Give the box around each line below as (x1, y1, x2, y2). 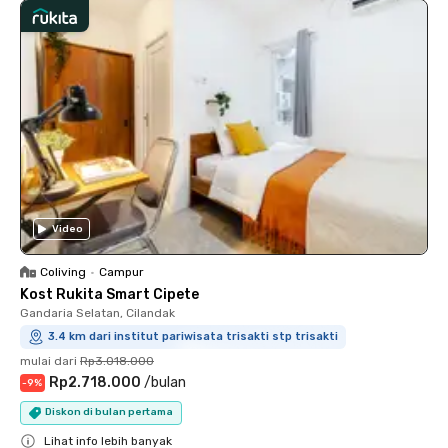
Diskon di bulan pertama (45, 406, 173, 418)
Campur (99, 264, 144, 279)
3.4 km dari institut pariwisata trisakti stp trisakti (48, 329, 338, 343)
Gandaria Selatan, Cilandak (20, 305, 175, 320)
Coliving (40, 264, 86, 279)
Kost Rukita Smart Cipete (20, 285, 199, 303)
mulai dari (20, 353, 77, 368)
